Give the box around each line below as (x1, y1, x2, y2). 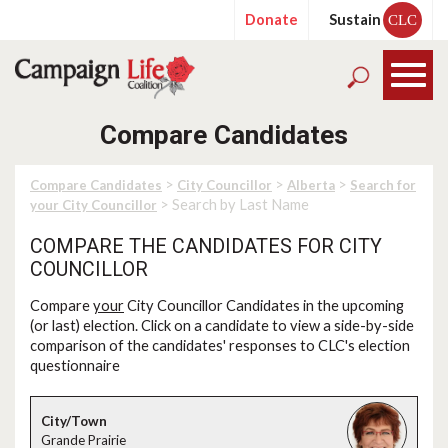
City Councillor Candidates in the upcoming (124, 297, 404, 314)
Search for (350, 177, 416, 193)
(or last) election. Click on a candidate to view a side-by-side (30, 317, 414, 334)
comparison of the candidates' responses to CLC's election (30, 337, 410, 354)
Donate (245, 11, 298, 28)
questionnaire (30, 357, 120, 374)
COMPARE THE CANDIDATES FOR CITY (30, 235, 382, 258)
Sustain (329, 11, 381, 28)
